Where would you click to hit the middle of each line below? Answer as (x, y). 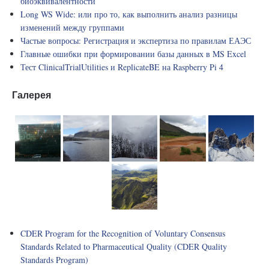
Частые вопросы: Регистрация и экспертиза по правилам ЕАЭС (136, 41)
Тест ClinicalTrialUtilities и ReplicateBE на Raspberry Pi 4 (122, 67)
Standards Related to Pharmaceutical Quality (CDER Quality (124, 246)
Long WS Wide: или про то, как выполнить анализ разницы (129, 14)
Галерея (32, 95)
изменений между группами (72, 28)
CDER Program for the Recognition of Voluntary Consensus (123, 233)
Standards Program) (54, 259)
